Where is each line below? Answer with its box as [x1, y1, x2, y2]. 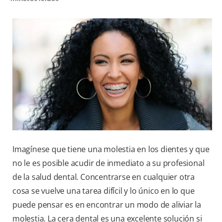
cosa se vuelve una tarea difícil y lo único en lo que [12, 185, 195, 197]
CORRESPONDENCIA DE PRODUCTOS [94, 20, 206, 29]
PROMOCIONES [157, 64, 206, 72]
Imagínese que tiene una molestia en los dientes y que [12, 144, 210, 155]
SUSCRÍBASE [165, 108, 206, 116]
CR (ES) [180, 86, 206, 94]
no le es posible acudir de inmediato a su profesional [12, 158, 205, 169]
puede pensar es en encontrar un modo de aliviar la [12, 199, 201, 211]
